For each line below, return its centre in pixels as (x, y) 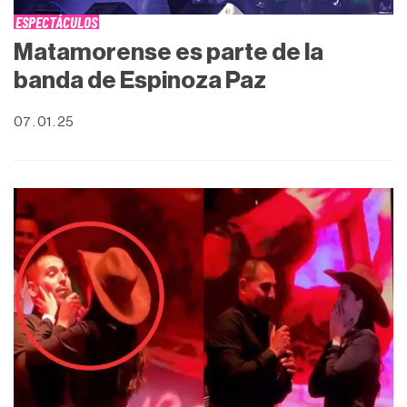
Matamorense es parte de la (169, 52)
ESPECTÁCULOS (56, 21)
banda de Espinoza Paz (140, 80)
